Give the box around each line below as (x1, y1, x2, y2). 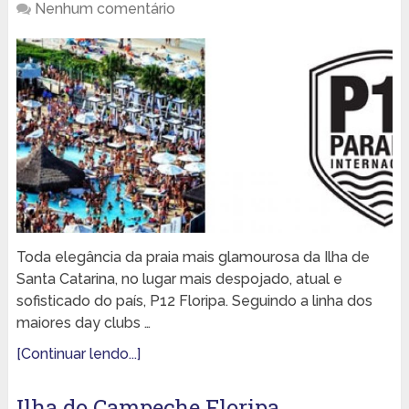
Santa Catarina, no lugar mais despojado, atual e (16, 269, 342, 288)
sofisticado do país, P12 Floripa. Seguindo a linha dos (16, 291, 372, 309)
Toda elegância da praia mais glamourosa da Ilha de (16, 247, 370, 266)
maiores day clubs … (16, 313, 151, 331)
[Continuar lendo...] (16, 344, 141, 362)
